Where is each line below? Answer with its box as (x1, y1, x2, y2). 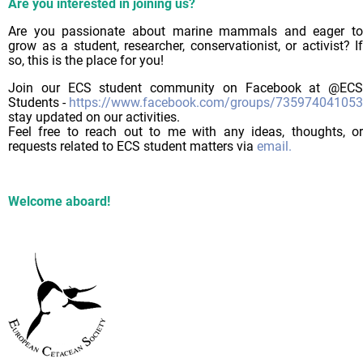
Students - (8, 94, 69, 110)
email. (257, 138, 292, 154)
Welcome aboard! (8, 193, 113, 209)
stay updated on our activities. (8, 109, 180, 125)
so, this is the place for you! (8, 52, 164, 68)
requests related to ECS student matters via (8, 138, 257, 154)
